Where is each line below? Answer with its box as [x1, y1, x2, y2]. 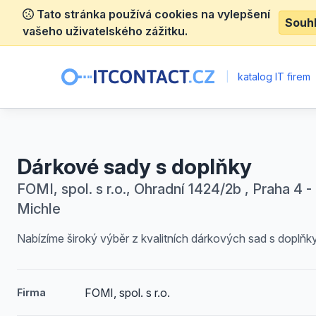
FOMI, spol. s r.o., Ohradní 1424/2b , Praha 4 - [17, 181, 312, 197]
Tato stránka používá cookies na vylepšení [34, 7, 270, 21]
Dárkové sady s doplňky [17, 154, 252, 179]
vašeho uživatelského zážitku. [23, 24, 188, 38]
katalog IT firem [235, 71, 311, 83]
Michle [17, 200, 61, 217]
